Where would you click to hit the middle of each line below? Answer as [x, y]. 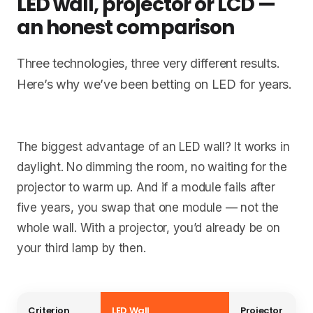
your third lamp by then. [81, 248]
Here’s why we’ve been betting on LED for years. [154, 85]
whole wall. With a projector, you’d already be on [148, 228]
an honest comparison [125, 28]
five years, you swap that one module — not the [148, 208]
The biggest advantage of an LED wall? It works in [153, 147]
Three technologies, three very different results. [148, 64]
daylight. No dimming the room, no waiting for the [152, 167]
